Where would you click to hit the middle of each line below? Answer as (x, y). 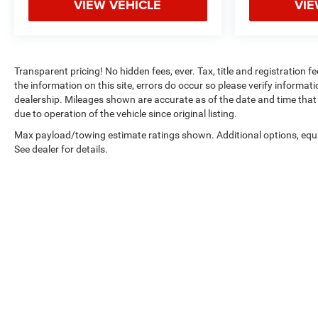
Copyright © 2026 (189, 307)
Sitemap (293, 307)
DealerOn (253, 307)
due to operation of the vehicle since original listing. (126, 113)
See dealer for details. (61, 149)
